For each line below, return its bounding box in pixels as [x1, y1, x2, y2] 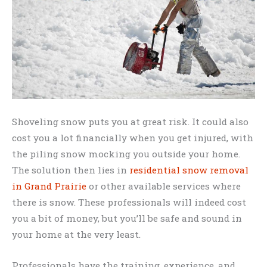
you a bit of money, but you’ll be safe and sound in [12, 212, 242, 225]
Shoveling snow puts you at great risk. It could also [12, 116, 249, 128]
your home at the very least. [12, 228, 141, 241]
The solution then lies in [12, 164, 129, 176]
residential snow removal [129, 164, 249, 176]
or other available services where [86, 180, 241, 193]
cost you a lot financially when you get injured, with [12, 132, 253, 144]
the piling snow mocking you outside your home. [12, 148, 240, 160]
